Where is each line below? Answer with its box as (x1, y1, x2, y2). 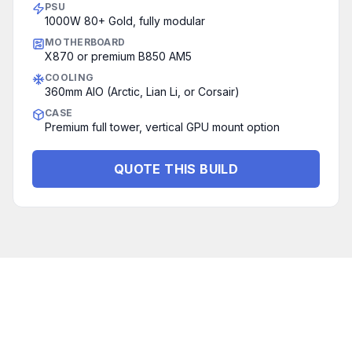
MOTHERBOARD (45, 36, 126, 48)
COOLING (45, 71, 94, 83)
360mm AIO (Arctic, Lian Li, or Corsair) (45, 85, 240, 98)
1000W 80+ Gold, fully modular (45, 14, 205, 27)
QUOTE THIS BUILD (113, 161, 239, 177)
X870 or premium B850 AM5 (45, 49, 192, 63)
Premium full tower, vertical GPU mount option (45, 120, 280, 134)
